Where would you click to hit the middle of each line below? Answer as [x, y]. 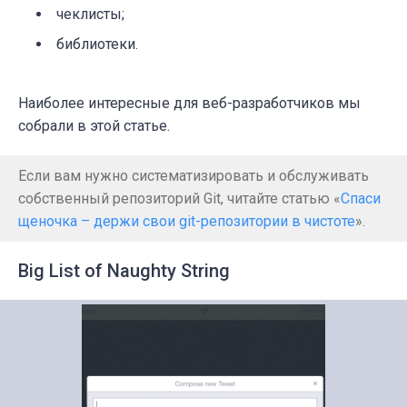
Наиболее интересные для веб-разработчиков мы [189, 103]
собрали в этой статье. [94, 125]
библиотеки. [97, 44]
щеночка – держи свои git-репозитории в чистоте [187, 221]
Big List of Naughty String [124, 270]
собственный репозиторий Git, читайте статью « [179, 198]
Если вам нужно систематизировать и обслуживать [194, 175]
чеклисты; [90, 14]
